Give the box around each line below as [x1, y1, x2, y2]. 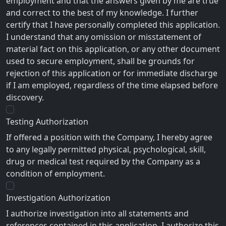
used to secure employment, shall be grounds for [6, 55, 195, 67]
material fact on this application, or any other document [6, 43, 220, 55]
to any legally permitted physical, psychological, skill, [6, 144, 206, 155]
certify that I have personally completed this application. [6, 19, 220, 31]
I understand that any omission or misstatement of [6, 31, 201, 43]
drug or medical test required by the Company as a [6, 156, 200, 167]
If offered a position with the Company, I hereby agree [6, 132, 212, 143]
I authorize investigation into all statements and [6, 208, 189, 219]
